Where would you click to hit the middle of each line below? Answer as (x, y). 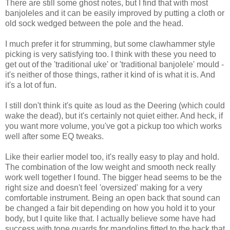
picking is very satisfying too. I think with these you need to (111, 54)
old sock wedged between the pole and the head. (94, 24)
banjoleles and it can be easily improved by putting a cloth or (115, 13)
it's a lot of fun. (31, 85)
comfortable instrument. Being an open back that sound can (113, 198)
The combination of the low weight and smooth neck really (110, 167)
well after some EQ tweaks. (54, 137)
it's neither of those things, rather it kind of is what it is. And (110, 75)
